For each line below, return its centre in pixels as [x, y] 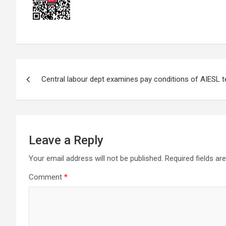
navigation [53, 89]
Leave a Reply [66, 140]
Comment [46, 177]
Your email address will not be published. [96, 158]
